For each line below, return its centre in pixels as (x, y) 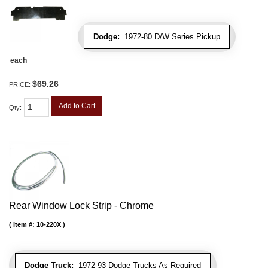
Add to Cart (77, 106)
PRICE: (21, 85)
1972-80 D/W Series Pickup (170, 37)
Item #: (25, 225)
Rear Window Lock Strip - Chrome (81, 206)
